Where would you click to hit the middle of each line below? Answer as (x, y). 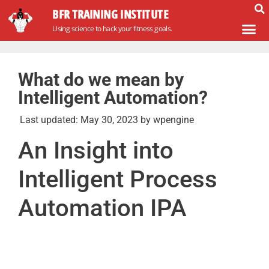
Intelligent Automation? (113, 97)
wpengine (172, 119)
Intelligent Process (118, 179)
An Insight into (96, 150)
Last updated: (49, 119)
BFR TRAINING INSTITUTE (110, 14)
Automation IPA (102, 208)
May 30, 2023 (109, 119)
